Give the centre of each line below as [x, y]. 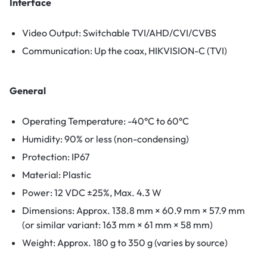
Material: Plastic [56, 175]
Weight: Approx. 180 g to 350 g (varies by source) [125, 243]
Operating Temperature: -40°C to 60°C [105, 121]
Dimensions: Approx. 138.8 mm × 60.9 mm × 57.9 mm [133, 211]
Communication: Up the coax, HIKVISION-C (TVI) [124, 51]
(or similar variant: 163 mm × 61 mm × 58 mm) [117, 225]
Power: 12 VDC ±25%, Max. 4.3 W [91, 193]
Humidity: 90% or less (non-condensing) [105, 139]
